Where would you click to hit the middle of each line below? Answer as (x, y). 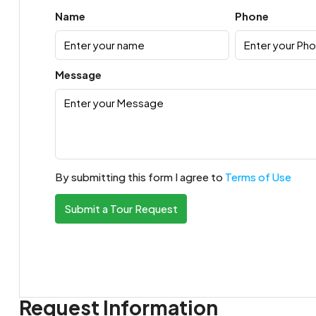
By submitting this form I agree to (140, 176)
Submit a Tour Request (121, 208)
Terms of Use (258, 176)
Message (78, 74)
